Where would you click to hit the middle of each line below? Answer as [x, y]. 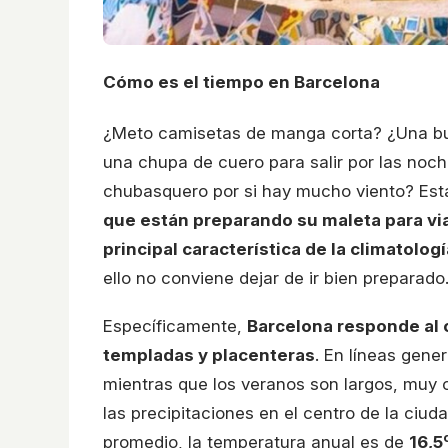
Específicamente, [175, 326]
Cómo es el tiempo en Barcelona [241, 81]
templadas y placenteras [209, 355]
